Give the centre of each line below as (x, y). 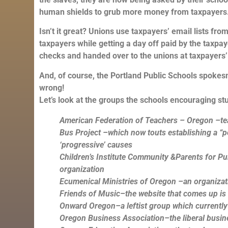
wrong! (52, 88)
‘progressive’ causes (96, 145)
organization (82, 169)
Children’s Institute (93, 157)
